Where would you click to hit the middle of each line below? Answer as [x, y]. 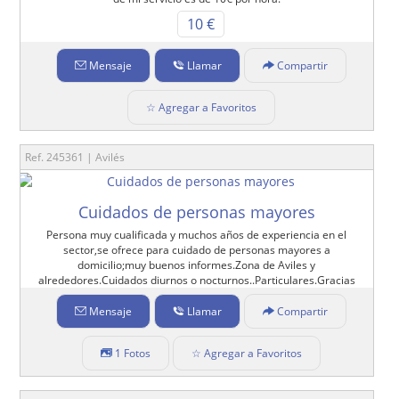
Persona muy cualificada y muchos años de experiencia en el [197, 234]
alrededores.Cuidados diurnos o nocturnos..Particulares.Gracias [196, 280]
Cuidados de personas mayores [196, 212]
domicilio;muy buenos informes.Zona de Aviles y [197, 265]
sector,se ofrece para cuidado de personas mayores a [196, 249]
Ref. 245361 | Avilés [75, 157]
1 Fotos [132, 353]
